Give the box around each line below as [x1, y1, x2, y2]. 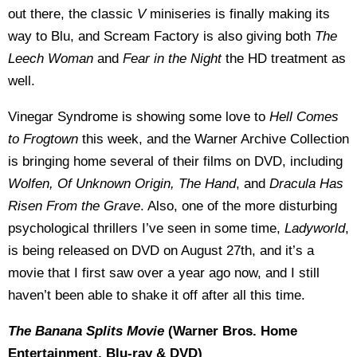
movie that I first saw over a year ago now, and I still [8, 265, 320, 280]
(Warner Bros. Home [164, 324, 297, 339]
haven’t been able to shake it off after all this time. [8, 288, 305, 303]
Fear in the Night [123, 51, 226, 66]
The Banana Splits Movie [8, 324, 164, 339]
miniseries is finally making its [150, 6, 330, 22]
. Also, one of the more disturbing [140, 198, 337, 214]
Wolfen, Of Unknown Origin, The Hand [8, 176, 236, 191]
